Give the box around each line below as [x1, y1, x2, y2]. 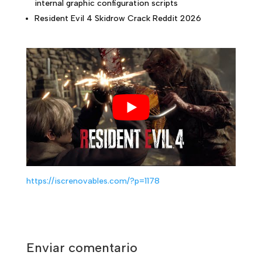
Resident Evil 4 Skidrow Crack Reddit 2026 [34, 13, 201, 23]
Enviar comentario [26, 239, 137, 256]
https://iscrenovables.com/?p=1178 [26, 175, 160, 186]
